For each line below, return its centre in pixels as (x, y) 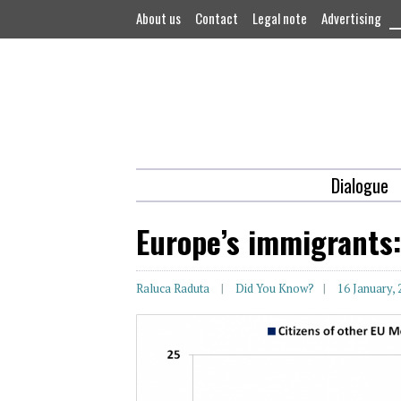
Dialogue (359, 186)
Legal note (280, 18)
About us (158, 18)
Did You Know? (275, 289)
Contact (217, 18)
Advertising (351, 18)
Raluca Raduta (173, 289)
